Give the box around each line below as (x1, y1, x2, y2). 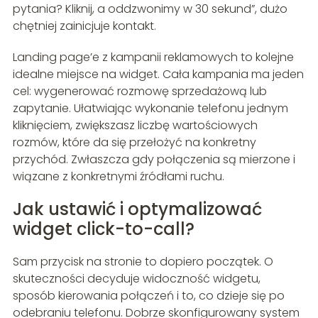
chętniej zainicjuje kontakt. (12, 18, 156, 35)
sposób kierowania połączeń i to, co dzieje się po (12, 287, 285, 305)
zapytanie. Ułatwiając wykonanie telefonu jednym (12, 100, 288, 117)
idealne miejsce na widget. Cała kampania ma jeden (12, 66, 304, 83)
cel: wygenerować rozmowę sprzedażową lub (12, 83, 267, 100)
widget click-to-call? (12, 217, 194, 241)
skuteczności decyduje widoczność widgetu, (12, 270, 261, 287)
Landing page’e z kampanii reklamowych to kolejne (12, 49, 294, 66)
